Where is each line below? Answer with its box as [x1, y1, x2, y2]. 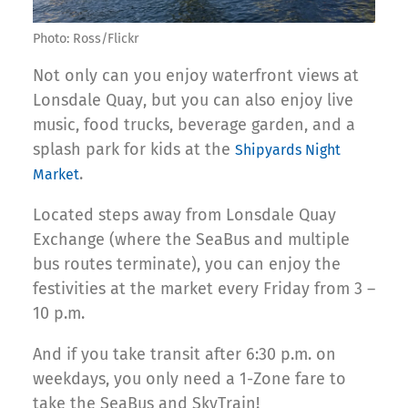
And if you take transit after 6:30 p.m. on [33, 344, 336, 365]
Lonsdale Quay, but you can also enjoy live [33, 90, 353, 111]
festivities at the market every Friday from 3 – [33, 279, 375, 300]
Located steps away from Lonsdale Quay [33, 205, 336, 226]
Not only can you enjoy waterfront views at [33, 66, 359, 87]
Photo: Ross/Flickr [33, 31, 139, 47]
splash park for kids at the [33, 139, 235, 160]
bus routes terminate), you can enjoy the [33, 254, 341, 275]
